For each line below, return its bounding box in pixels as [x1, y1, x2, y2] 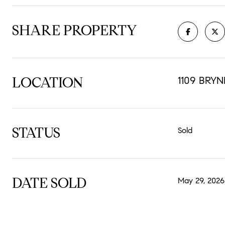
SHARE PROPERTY [12, 22, 137, 39]
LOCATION [12, 74, 83, 91]
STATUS [12, 124, 60, 142]
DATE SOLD [12, 174, 86, 192]
